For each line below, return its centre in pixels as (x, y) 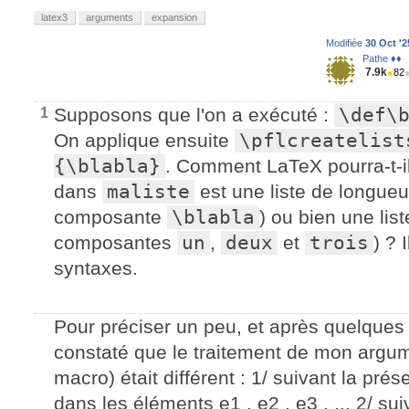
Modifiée (346, 43)
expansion (174, 17)
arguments (110, 17)
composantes (115, 242)
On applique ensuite (144, 140)
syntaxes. (96, 268)
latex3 (54, 17)
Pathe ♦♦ (382, 58)
